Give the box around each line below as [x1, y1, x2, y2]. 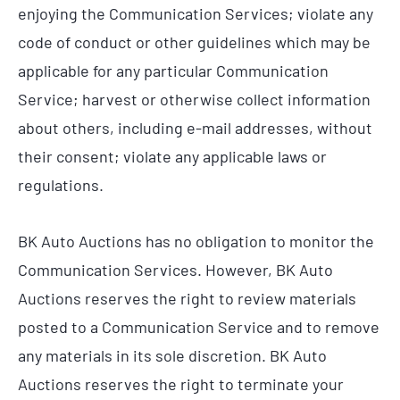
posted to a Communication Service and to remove [18, 317, 379, 337]
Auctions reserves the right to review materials [18, 288, 356, 309]
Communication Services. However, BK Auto [18, 260, 333, 280]
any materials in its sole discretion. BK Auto [18, 346, 327, 366]
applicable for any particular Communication [18, 60, 329, 80]
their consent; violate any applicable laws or [18, 146, 327, 166]
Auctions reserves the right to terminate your [18, 374, 344, 395]
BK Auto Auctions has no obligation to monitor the [18, 231, 374, 252]
